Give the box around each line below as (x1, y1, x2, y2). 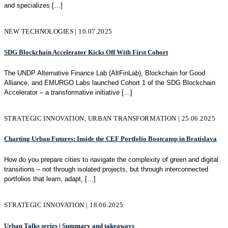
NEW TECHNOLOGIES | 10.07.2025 (4, 27, 112, 36)
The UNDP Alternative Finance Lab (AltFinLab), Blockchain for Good (4, 69, 205, 77)
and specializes (4, 2, 50, 10)
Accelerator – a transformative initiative (4, 88, 120, 96)
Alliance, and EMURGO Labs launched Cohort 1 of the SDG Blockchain (4, 78, 215, 87)
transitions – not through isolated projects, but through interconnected (4, 165, 208, 173)
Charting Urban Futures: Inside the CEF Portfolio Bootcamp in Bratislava (4, 135, 217, 143)
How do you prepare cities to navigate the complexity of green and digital (4, 155, 218, 163)
